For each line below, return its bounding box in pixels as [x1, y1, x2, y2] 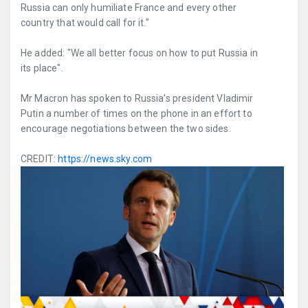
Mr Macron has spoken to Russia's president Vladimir [21, 93, 254, 104]
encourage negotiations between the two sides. [21, 123, 231, 134]
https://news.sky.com [58, 153, 153, 164]
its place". [21, 63, 63, 74]
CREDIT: [21, 153, 58, 164]
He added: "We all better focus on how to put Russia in [21, 47, 258, 58]
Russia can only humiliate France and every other [21, 2, 237, 13]
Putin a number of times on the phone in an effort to [21, 108, 252, 119]
